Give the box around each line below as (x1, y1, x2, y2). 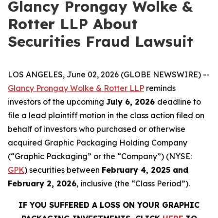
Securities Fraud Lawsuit (8, 32, 193, 51)
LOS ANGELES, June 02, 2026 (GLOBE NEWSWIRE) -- (8, 70, 210, 79)
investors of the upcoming (8, 97, 106, 107)
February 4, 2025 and (102, 165, 188, 175)
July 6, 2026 (106, 97, 157, 107)
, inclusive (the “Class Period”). (76, 179, 190, 188)
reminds (144, 83, 176, 93)
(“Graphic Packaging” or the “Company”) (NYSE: (8, 151, 192, 161)
